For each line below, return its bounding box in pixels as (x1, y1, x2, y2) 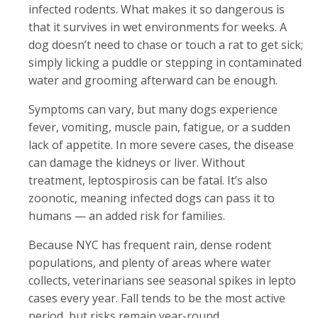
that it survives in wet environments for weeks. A (28, 18, 287, 35)
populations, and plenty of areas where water (28, 254, 271, 270)
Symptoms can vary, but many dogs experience (28, 101, 278, 117)
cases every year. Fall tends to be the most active (28, 290, 285, 306)
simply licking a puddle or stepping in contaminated (28, 54, 302, 70)
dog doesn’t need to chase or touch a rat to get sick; (28, 36, 303, 53)
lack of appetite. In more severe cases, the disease (28, 136, 294, 153)
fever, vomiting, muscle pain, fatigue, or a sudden (28, 119, 290, 135)
